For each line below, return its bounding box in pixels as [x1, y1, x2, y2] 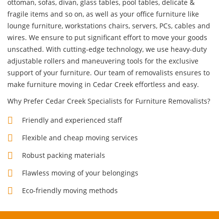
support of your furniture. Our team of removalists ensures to [7, 67, 210, 77]
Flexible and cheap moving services [22, 132, 138, 142]
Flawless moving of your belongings [22, 168, 138, 177]
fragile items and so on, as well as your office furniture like [7, 9, 199, 19]
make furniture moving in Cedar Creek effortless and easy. [7, 79, 199, 89]
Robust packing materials [22, 150, 105, 160]
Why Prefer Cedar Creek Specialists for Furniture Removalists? [7, 96, 210, 106]
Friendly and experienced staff [22, 115, 122, 125]
